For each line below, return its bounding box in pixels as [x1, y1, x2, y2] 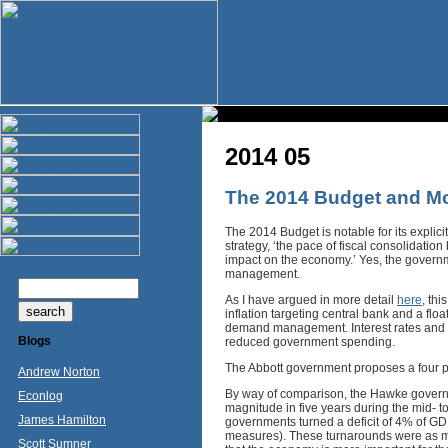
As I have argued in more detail [225, 292, 397, 307]
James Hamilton [18, 413, 106, 427]
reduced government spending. [225, 334, 395, 349]
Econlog [18, 389, 63, 403]
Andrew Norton [18, 365, 100, 379]
